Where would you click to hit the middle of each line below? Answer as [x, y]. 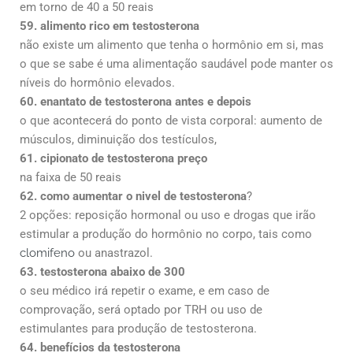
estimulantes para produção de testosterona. [138, 328]
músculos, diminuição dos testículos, [118, 139]
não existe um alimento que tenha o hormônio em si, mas [172, 45]
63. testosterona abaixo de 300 [102, 271]
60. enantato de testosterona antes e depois [136, 101]
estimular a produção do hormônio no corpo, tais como [166, 234]
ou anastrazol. [114, 253]
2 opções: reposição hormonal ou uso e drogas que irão [168, 215]
